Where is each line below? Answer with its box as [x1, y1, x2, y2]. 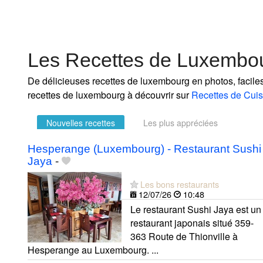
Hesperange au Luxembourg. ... [28, 242, 159, 257]
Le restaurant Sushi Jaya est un [130, 202, 261, 216]
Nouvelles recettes [46, 116, 115, 129]
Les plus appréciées [143, 116, 218, 129]
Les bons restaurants [140, 177, 219, 190]
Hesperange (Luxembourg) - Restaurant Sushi [28, 142, 261, 155]
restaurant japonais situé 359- [130, 215, 254, 230]
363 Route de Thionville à [130, 229, 238, 243]
